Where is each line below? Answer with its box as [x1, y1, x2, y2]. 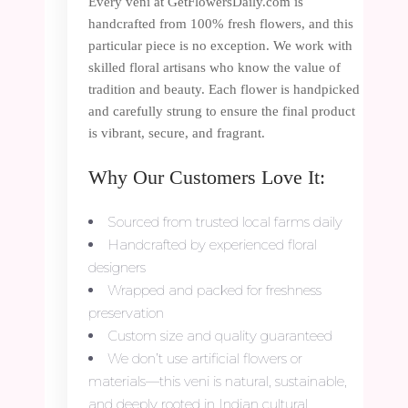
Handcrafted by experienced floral [107, 235, 317, 253]
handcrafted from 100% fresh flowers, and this [88, 15, 353, 31]
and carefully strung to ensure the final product [88, 103, 355, 118]
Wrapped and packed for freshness [107, 280, 321, 299]
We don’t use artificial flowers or [107, 349, 302, 367]
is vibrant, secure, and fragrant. [88, 125, 265, 140]
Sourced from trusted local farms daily [107, 212, 342, 230]
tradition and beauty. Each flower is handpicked [88, 81, 360, 97]
